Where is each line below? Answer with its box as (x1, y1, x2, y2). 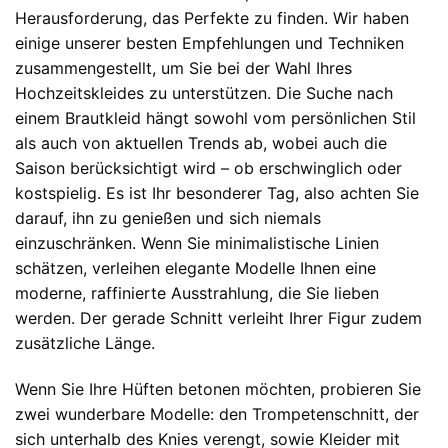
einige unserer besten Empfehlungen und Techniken (15, 32, 404, 53)
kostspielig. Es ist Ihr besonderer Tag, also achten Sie (15, 182, 419, 203)
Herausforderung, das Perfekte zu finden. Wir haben (15, 7, 409, 28)
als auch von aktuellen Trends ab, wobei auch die (15, 132, 387, 153)
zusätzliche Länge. (15, 332, 155, 353)
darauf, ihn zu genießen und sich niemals (15, 207, 321, 228)
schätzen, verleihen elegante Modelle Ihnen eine (15, 257, 376, 278)
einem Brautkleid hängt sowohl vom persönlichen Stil (15, 107, 416, 128)
